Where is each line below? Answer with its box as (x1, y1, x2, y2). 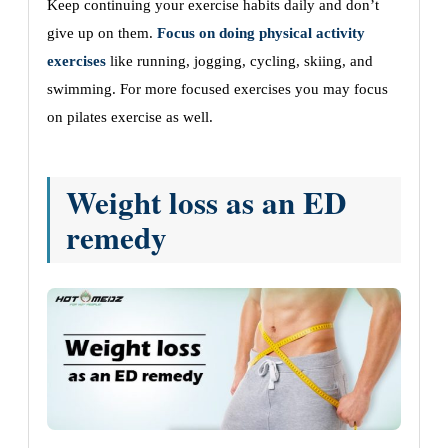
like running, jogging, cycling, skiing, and (106, 53, 373, 70)
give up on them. (47, 25, 157, 42)
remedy (66, 214, 167, 261)
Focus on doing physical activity (157, 25, 365, 42)
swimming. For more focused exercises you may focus (47, 81, 388, 98)
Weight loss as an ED (66, 179, 346, 226)
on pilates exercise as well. (47, 109, 213, 126)
